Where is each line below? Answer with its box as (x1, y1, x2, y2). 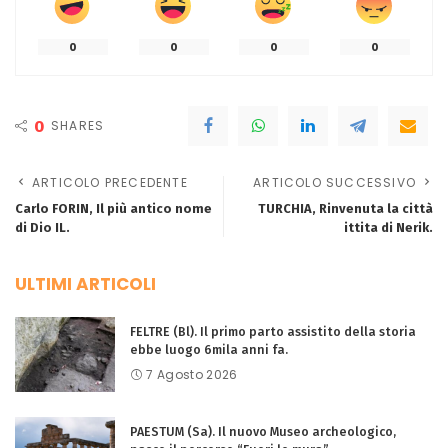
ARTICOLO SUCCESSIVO (253, 174, 416, 191)
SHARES (51, 117, 105, 134)
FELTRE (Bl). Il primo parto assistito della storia (130, 324, 416, 339)
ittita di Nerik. (344, 220, 433, 235)
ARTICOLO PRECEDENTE (32, 174, 188, 191)
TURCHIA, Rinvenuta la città (258, 201, 433, 216)
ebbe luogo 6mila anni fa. (130, 342, 288, 357)
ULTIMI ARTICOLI (15, 272, 156, 296)
